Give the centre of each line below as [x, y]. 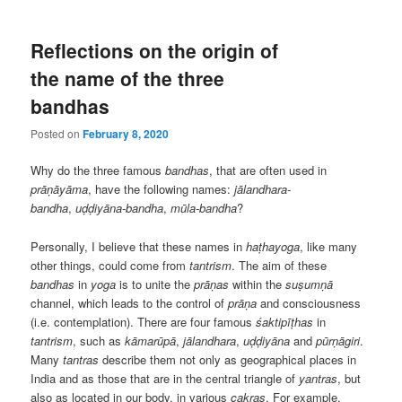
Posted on [57, 134]
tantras [81, 359]
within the [258, 284]
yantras [319, 378]
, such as [99, 340]
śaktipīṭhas [285, 321]
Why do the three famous [98, 170]
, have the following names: [162, 189]
